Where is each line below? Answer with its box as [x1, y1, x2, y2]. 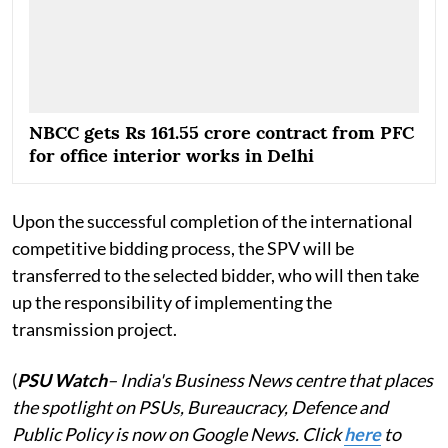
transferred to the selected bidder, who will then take [12, 263, 419, 286]
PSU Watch [17, 368, 107, 391]
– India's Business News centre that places [107, 368, 433, 391]
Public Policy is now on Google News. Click [12, 422, 344, 445]
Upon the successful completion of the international [12, 209, 413, 232]
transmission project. [12, 317, 177, 340]
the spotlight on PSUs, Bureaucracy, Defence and [12, 395, 388, 418]
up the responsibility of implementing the [12, 290, 332, 313]
